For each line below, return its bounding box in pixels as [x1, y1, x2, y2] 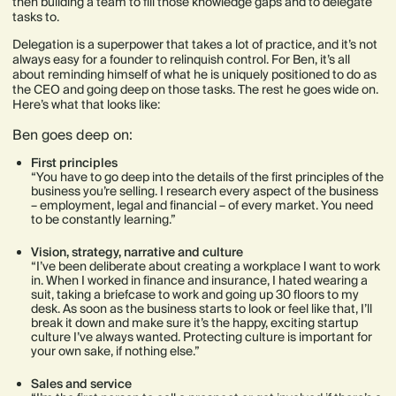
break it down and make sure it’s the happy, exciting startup [31, 315, 358, 331]
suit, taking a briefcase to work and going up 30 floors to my [31, 286, 359, 303]
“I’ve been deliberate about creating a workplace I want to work [31, 258, 380, 275]
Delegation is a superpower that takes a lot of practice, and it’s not [12, 35, 377, 52]
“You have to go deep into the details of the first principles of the [31, 169, 384, 186]
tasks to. [12, 8, 62, 25]
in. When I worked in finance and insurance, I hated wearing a [31, 272, 368, 289]
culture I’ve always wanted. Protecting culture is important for [31, 329, 372, 346]
